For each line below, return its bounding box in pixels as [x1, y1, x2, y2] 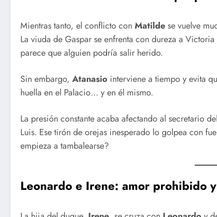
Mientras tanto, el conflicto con [20, 19, 135, 32]
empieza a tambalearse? [20, 139, 109, 152]
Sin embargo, [20, 73, 72, 85]
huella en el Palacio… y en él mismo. [20, 86, 153, 99]
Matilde [135, 19, 165, 32]
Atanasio [72, 73, 108, 85]
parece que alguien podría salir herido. [20, 46, 163, 60]
